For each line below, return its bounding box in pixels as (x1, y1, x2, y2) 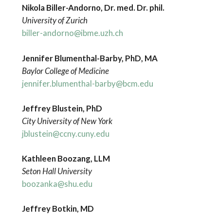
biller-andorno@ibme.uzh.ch (21, 28, 123, 38)
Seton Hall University (21, 166, 92, 176)
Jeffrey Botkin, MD (21, 203, 94, 214)
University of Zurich (21, 15, 88, 26)
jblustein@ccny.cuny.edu (21, 128, 109, 139)
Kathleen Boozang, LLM (21, 153, 110, 163)
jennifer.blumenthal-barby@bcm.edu (21, 78, 153, 89)
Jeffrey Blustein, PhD (21, 103, 102, 113)
